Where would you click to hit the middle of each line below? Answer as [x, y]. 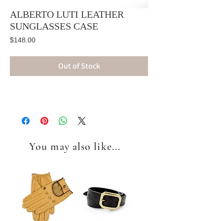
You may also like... [75, 146]
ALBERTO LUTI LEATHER [67, 14]
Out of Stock [79, 66]
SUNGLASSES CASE [54, 26]
